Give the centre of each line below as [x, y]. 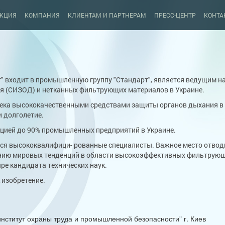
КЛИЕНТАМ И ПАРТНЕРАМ [107, 15]
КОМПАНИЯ [42, 15]
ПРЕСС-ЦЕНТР [175, 15]
